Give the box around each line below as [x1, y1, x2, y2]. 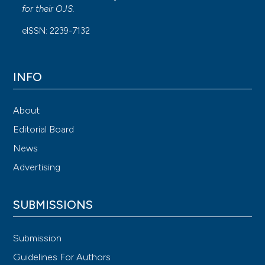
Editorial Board [13, 123, 75, 135]
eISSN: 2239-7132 [22, 25, 91, 36]
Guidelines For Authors [13, 251, 111, 263]
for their [22, 3, 56, 14]
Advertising [13, 161, 61, 173]
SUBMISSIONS [13, 197, 93, 212]
